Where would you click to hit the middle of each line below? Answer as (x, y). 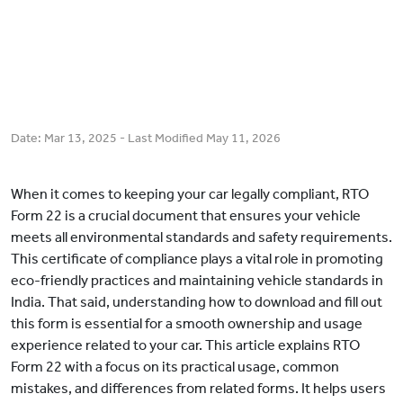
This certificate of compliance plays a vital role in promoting (197, 259)
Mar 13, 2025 (81, 139)
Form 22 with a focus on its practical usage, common (175, 367)
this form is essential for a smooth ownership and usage (187, 324)
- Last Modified (161, 139)
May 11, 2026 (243, 139)
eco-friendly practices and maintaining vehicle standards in (197, 281)
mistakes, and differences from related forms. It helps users (198, 389)
